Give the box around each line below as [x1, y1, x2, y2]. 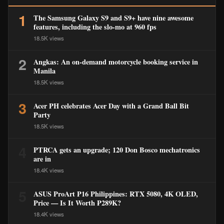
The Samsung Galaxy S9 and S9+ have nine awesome [33, 12, 193, 23]
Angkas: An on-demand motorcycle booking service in [33, 56, 198, 67]
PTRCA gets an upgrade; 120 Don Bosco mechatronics [33, 144, 200, 155]
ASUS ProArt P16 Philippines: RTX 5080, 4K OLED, [33, 188, 198, 199]
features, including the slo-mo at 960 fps [33, 21, 156, 32]
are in [33, 153, 51, 164]
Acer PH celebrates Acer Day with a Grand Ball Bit [33, 100, 189, 111]
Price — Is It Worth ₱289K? [33, 197, 121, 208]
